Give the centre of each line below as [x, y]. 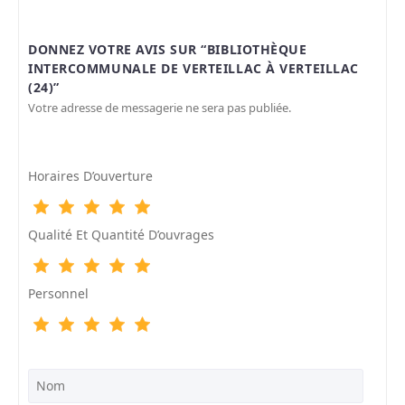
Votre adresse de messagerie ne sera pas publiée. [160, 108]
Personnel [58, 294]
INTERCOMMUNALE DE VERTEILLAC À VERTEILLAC [193, 69]
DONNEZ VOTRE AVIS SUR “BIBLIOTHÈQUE [168, 50]
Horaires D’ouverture [90, 176]
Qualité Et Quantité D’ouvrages [121, 235]
